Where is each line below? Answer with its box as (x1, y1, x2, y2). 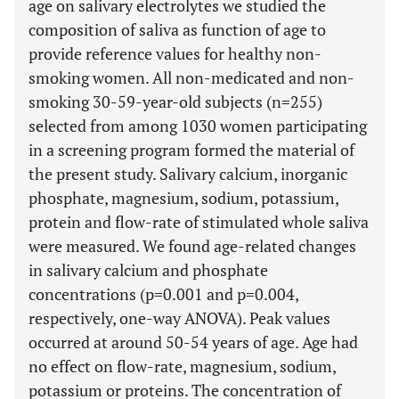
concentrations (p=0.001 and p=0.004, (28, 283, 298, 305)
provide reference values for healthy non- (28, 43, 322, 64)
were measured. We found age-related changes (28, 235, 356, 256)
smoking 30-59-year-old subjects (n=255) (28, 91, 322, 112)
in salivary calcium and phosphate (28, 259, 268, 281)
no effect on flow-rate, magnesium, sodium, (28, 355, 336, 377)
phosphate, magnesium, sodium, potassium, (28, 187, 338, 208)
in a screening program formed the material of (28, 139, 354, 160)
